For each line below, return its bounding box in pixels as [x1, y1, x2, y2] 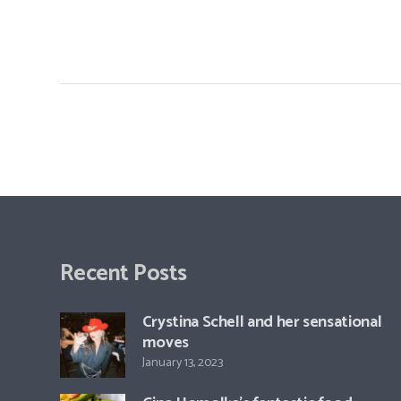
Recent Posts [60, 254, 187, 293]
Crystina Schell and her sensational [141, 308, 382, 336]
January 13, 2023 [141, 352, 223, 373]
